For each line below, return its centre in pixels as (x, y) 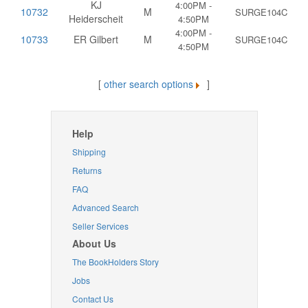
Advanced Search (105, 207)
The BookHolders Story (115, 262)
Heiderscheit (96, 19)
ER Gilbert (96, 39)
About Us (94, 243)
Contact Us (92, 299)
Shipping (89, 152)
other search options (148, 84)
